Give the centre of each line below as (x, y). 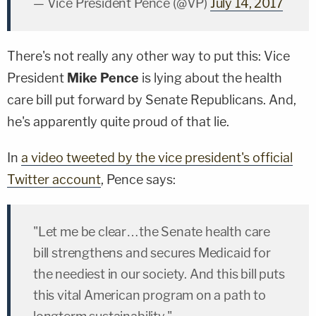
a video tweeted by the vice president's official (157, 158)
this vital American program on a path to (150, 295)
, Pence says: (138, 180)
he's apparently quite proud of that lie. (118, 122)
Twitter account (54, 180)
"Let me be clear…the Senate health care (152, 232)
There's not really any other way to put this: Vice (148, 56)
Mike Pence (103, 78)
